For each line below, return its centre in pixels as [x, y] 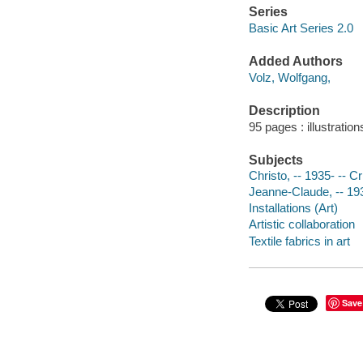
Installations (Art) [293, 208]
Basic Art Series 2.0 [301, 28]
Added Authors [295, 62]
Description [284, 111]
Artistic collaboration [301, 224]
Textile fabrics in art [299, 241]
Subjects [275, 160]
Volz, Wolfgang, [289, 77]
